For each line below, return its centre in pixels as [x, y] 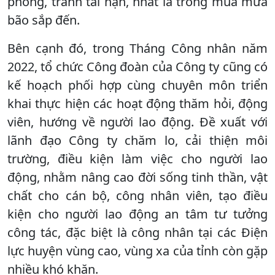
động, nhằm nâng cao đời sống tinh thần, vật [137, 177]
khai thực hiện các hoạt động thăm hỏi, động [137, 103]
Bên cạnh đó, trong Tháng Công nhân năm [137, 48]
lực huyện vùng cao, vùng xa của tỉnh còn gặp [137, 250]
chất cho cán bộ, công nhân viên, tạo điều [137, 195]
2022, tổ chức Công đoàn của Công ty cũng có [137, 66]
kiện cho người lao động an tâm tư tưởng [137, 214]
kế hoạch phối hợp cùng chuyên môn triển [137, 85]
